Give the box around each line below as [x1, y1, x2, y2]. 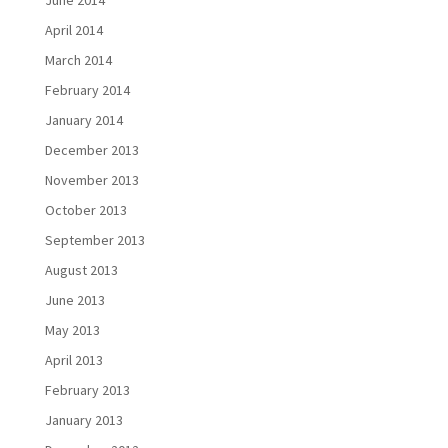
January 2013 [44, 411, 123, 429]
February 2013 [44, 381, 130, 399]
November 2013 [44, 171, 139, 189]
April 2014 [44, 21, 103, 39]
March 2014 [44, 51, 112, 69]
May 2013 [44, 321, 100, 339]
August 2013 [44, 261, 118, 279]
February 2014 [44, 81, 130, 99]
